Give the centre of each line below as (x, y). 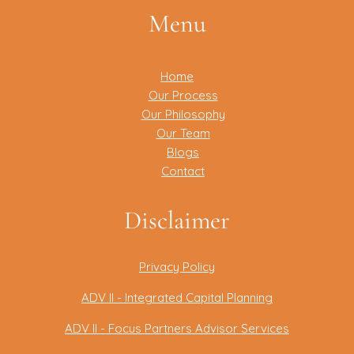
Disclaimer (177, 220)
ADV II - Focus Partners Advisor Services (177, 328)
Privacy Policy (177, 266)
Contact (183, 171)
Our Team (183, 133)
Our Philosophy (183, 114)
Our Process (183, 95)
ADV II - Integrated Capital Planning (177, 297)
